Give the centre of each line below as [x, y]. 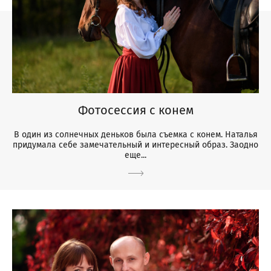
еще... [135, 155]
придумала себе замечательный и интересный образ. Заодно [135, 145]
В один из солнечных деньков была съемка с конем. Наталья [135, 134]
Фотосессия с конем [135, 110]
